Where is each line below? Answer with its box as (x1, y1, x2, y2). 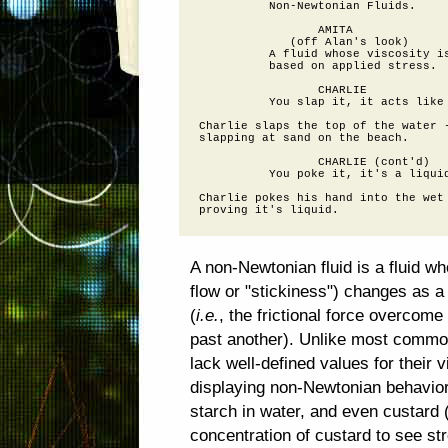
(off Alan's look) (199, 36, 409, 48)
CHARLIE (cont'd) (199, 156, 430, 168)
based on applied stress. (199, 60, 437, 72)
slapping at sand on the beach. (199, 132, 409, 144)
